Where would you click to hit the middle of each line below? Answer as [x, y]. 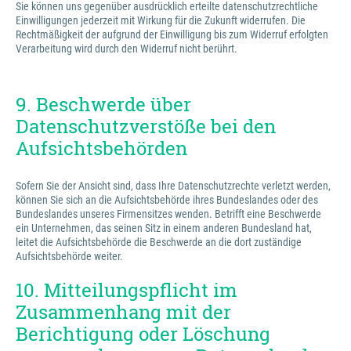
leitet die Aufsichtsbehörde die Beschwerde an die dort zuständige [159, 242]
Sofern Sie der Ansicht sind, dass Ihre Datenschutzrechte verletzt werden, [173, 186]
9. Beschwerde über [103, 104]
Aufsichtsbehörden [101, 148]
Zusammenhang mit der [123, 312]
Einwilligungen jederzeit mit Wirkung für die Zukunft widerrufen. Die [161, 20]
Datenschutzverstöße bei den [146, 126]
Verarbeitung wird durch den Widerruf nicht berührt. [127, 49]
